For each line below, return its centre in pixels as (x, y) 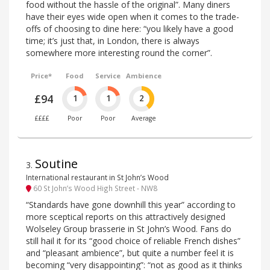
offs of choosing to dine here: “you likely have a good (130, 28)
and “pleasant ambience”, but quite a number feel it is (130, 253)
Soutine (56, 163)
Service (108, 75)
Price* (42, 75)
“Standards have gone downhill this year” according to (131, 204)
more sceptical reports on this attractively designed (126, 216)
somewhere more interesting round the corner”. (119, 52)
